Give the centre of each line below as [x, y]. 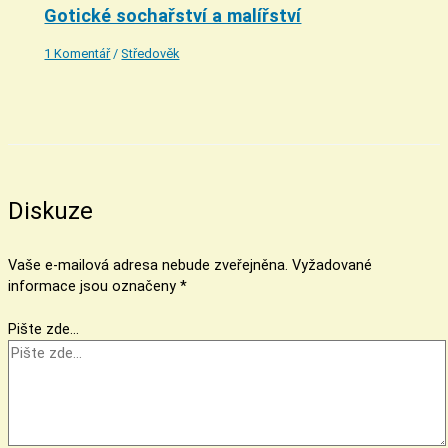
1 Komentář [77, 53]
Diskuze [50, 211]
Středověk [150, 53]
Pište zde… [43, 328]
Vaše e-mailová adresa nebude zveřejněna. [148, 264]
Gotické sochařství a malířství [173, 16]
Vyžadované [332, 264]
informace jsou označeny [94, 285]
